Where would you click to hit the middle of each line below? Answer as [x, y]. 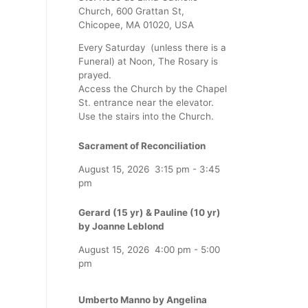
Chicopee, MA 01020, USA [136, 24]
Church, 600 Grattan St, [131, 11]
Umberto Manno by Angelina [143, 300]
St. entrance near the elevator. [147, 102]
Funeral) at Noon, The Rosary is [148, 61]
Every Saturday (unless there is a [152, 47]
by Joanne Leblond [121, 227]
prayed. [95, 75]
